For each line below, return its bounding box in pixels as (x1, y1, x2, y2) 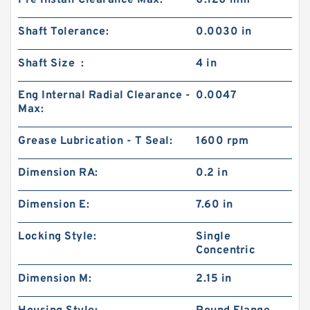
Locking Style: (18, 230, 96, 244)
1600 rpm (196, 134, 249, 148)
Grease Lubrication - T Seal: (18, 134, 172, 148)
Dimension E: (18, 198, 89, 212)
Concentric (196, 244, 256, 257)
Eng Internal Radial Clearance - (18, 89, 191, 102)
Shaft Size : (18, 57, 84, 71)
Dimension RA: (18, 166, 98, 180)
